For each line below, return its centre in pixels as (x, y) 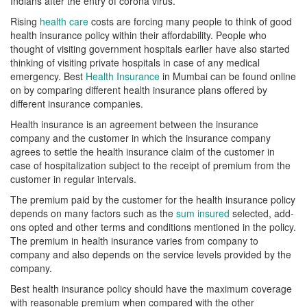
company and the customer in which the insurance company (140, 138)
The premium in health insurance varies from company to (134, 241)
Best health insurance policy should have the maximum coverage (151, 288)
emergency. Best (48, 76)
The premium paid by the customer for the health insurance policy (153, 199)
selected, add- (262, 213)
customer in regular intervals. (73, 179)
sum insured (203, 213)
